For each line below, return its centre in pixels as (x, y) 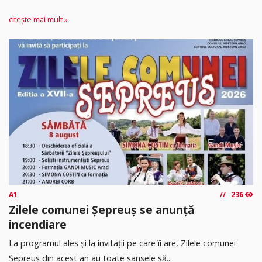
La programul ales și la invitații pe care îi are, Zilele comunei (122, 243)
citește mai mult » (38, 19)
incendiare (38, 224)
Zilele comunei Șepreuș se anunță (102, 209)
